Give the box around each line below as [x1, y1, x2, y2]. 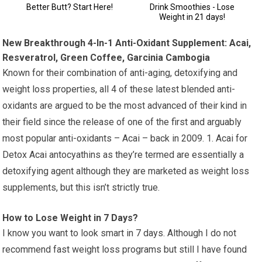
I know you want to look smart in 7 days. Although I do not [2, 227, 237, 239]
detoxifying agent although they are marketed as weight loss [2, 165, 250, 177]
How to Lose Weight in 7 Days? [2, 212, 139, 223]
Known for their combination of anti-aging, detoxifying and [2, 67, 238, 78]
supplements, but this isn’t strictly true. [2, 181, 160, 193]
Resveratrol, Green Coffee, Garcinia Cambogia [2, 51, 211, 63]
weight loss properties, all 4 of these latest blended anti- [2, 83, 236, 95]
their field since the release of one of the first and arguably [2, 116, 242, 127]
